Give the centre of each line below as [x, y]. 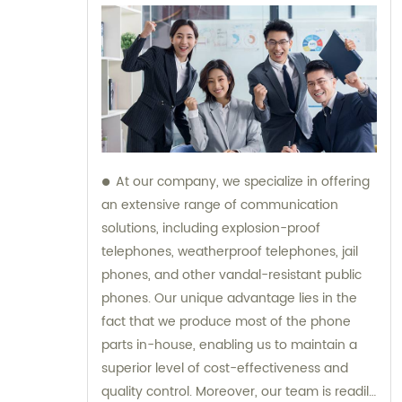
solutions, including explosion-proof [211, 228]
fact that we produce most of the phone [226, 321]
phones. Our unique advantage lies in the [229, 298]
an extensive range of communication [220, 205]
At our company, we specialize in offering [243, 181]
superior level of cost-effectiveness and [225, 368]
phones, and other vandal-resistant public [232, 275]
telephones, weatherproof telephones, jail [230, 251]
